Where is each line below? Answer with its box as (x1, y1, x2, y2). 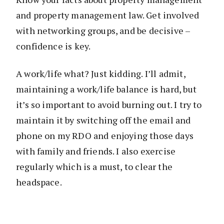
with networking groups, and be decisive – (16, 24, 190, 37)
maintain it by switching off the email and (16, 114, 191, 126)
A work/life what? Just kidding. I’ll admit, (16, 67, 185, 80)
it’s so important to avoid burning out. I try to (16, 98, 202, 111)
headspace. (16, 176, 62, 188)
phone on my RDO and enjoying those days (16, 129, 194, 142)
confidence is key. (16, 40, 91, 52)
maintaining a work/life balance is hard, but (16, 83, 196, 95)
